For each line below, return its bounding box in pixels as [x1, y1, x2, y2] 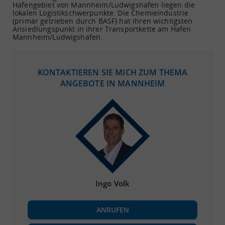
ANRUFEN [96, 204, 129, 214]
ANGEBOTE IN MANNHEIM [60, 77, 165, 89]
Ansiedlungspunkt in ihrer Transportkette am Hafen [13, 24, 191, 34]
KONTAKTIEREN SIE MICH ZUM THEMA [37, 66, 188, 78]
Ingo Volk [95, 178, 130, 188]
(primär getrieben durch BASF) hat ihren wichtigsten [13, 16, 193, 26]
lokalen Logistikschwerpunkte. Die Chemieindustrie [13, 8, 189, 18]
